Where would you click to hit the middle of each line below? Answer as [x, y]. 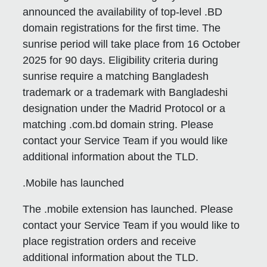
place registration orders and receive [110, 242]
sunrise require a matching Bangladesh [116, 77]
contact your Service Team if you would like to [131, 226]
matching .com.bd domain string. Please [118, 125]
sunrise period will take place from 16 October [132, 44]
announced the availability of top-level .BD [123, 12]
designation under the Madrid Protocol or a [124, 109]
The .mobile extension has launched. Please [128, 209]
